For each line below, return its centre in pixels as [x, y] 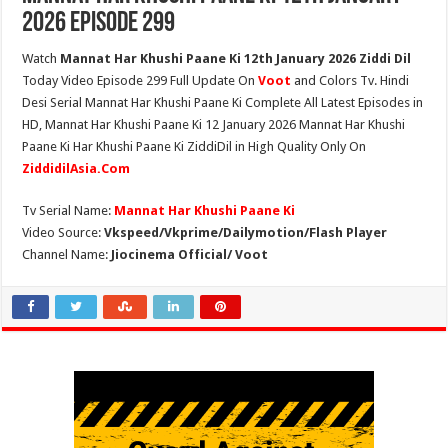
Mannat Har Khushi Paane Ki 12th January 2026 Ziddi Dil [236, 58]
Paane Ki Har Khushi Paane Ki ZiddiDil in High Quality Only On [194, 146]
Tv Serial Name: [68, 210]
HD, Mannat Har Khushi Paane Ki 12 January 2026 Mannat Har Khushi [214, 124]
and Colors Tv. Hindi [350, 80]
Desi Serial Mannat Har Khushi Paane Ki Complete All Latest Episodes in [223, 102]
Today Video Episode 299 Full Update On [140, 80]
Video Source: [63, 232]
